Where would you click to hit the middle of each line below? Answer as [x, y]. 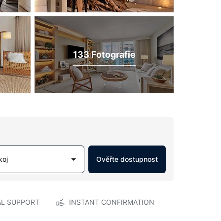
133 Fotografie [104, 54]
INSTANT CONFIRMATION [111, 202]
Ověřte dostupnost [127, 159]
